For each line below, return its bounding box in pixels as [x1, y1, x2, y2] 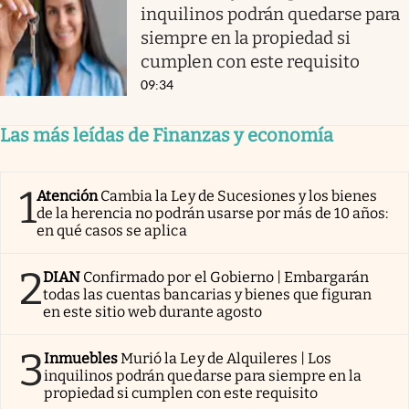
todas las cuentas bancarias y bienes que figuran [43, 285, 372, 303]
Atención [37, 186, 99, 204]
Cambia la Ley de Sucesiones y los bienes [100, 186, 378, 204]
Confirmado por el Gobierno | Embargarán [83, 267, 370, 286]
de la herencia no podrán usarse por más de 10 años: [37, 204, 389, 222]
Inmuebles [44, 349, 119, 367]
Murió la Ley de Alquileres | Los [121, 349, 332, 367]
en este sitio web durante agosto [43, 302, 262, 320]
